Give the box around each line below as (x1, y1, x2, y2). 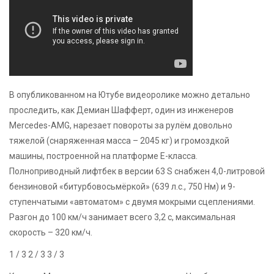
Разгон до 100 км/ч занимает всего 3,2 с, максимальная (9, 212, 235, 223)
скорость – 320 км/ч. (9, 228, 92, 238)
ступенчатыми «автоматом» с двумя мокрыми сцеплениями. (9, 197, 255, 207)
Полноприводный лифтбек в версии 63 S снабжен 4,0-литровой (9, 166, 265, 177)
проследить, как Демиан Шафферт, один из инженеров (9, 105, 234, 116)
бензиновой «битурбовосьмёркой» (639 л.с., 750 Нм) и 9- (9, 182, 235, 192)
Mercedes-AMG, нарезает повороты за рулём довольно (9, 120, 232, 131)
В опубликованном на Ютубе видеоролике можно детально (9, 90, 250, 100)
